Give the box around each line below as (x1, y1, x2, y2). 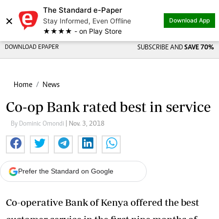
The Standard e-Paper (43, 5, 122, 15)
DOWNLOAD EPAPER (5, 44, 59, 51)
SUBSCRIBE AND (137, 44, 184, 51)
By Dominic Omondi (11, 121, 66, 128)
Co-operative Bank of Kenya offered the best (6, 197, 199, 208)
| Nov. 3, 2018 (66, 121, 105, 128)
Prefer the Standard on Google (18, 167, 113, 175)
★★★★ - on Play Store (43, 27, 122, 35)
